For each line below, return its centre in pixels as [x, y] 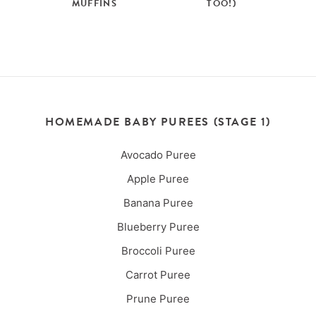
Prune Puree [158, 298]
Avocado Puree [158, 154]
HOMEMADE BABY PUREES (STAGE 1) [158, 122]
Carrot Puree [158, 274]
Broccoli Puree [158, 250]
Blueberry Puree [158, 226]
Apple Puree [158, 178]
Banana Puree [158, 202]
